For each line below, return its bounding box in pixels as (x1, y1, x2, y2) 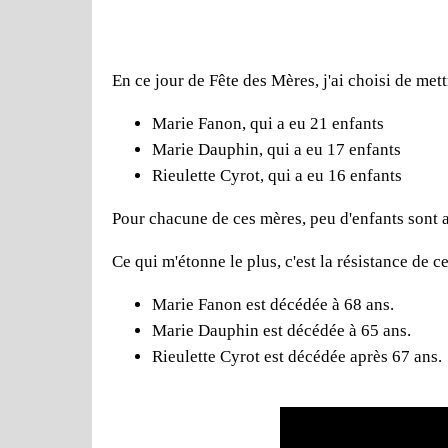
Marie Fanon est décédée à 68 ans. (152, 294, 394, 314)
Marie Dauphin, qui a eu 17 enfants (152, 139, 401, 159)
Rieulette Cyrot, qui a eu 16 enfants (152, 165, 402, 185)
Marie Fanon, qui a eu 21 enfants (152, 113, 384, 133)
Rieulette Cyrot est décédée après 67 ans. (152, 346, 442, 366)
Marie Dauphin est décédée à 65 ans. (152, 320, 411, 340)
